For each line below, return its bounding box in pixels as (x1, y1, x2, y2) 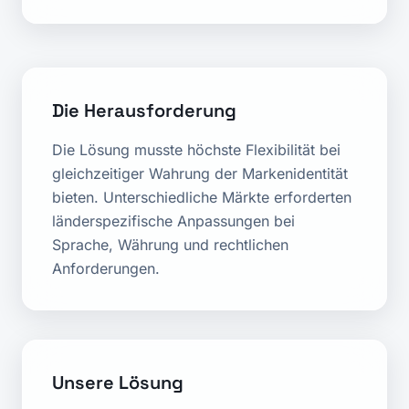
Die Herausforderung (52, 99, 236, 122)
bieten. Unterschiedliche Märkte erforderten (52, 188, 351, 206)
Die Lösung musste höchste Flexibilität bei (52, 141, 341, 159)
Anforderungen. (52, 259, 160, 278)
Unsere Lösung (52, 371, 184, 394)
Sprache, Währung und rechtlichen (52, 236, 288, 254)
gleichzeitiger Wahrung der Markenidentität (52, 164, 348, 183)
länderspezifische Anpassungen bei (52, 212, 295, 230)
